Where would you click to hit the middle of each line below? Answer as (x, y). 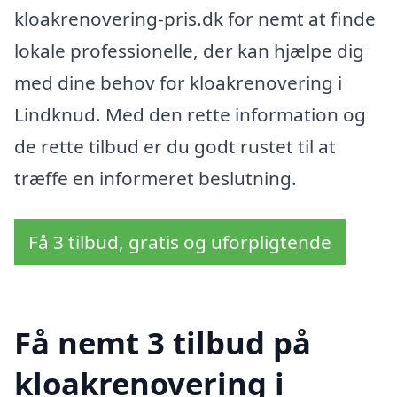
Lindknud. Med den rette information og (190, 115)
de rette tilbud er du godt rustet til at (175, 147)
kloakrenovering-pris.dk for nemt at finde (195, 19)
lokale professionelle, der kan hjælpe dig (189, 51)
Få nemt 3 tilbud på (163, 342)
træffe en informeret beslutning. (156, 179)
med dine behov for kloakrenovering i (178, 83)
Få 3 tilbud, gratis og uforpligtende (180, 242)
